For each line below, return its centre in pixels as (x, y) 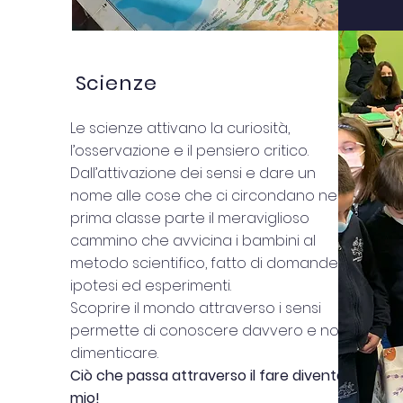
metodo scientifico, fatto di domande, (205, 263)
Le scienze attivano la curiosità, (179, 128)
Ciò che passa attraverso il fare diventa (207, 376)
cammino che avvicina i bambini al (193, 241)
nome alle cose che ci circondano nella (211, 196)
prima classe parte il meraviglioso (189, 218)
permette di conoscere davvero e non (209, 331)
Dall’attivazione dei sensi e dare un (193, 173)
